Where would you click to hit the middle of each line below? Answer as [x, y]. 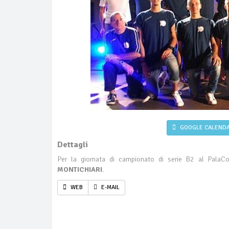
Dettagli [73, 145]
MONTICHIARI [80, 169]
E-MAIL [110, 187]
